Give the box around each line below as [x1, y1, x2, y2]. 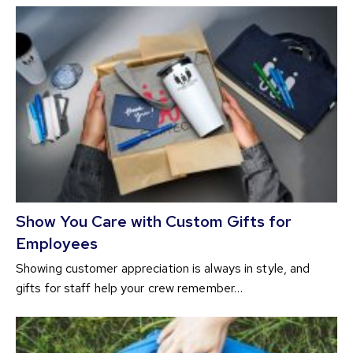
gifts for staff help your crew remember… [16, 279, 243, 296]
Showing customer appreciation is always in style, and [16, 259, 310, 277]
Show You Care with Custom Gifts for [16, 210, 292, 232]
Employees [16, 232, 102, 254]
